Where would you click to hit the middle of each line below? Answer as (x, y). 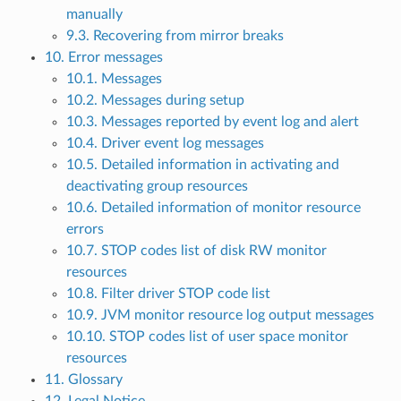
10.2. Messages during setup (155, 101)
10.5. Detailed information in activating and (202, 165)
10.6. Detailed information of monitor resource (213, 208)
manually (94, 15)
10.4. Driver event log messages (165, 144)
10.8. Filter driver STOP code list (168, 294)
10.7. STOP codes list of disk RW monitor (196, 251)
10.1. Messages (114, 79)
